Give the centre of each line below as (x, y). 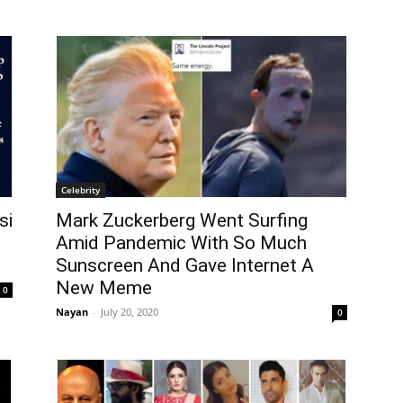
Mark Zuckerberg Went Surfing (182, 221)
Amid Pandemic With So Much (181, 243)
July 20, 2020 (130, 312)
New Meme (104, 288)
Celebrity (81, 190)
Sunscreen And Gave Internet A (185, 266)
